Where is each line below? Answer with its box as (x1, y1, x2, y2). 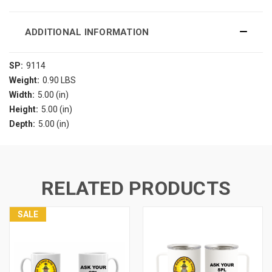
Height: (9, 104, 38, 114)
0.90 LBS (42, 75, 76, 85)
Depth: (9, 118, 35, 129)
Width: (9, 89, 35, 100)
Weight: (9, 75, 39, 85)
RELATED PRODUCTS (41, 176, 231, 200)
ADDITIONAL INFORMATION (24, 26, 149, 38)
